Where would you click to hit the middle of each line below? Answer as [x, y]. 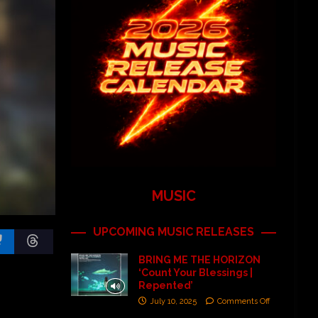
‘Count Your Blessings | [195, 272]
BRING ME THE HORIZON [199, 259]
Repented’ [165, 285]
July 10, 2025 [173, 301]
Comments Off [243, 301]
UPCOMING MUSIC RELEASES [174, 231]
